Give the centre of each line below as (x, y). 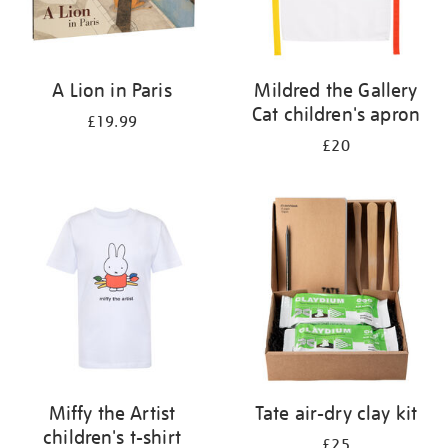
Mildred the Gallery (336, 90)
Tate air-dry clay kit (336, 413)
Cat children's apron (336, 114)
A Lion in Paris (112, 90)
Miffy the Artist (112, 413)
